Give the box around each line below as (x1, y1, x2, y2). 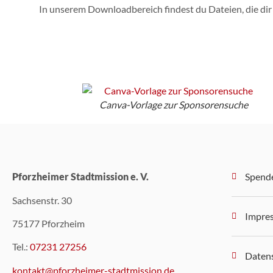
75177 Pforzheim (12, 217, 85, 229)
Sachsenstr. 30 (12, 194, 72, 206)
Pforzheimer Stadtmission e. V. (12, 171, 149, 183)
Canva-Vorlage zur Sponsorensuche (99, 99, 249, 111)
